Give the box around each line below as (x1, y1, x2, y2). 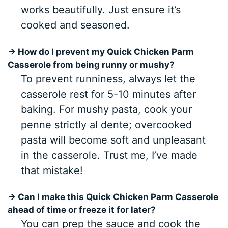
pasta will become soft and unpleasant (20, 133, 206, 146)
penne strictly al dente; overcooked (20, 118, 192, 131)
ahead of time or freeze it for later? (8, 205, 156, 215)
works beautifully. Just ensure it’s (20, 4, 181, 16)
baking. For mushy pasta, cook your (20, 103, 192, 116)
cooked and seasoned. (20, 19, 130, 32)
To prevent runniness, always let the (20, 72, 195, 85)
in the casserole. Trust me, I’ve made (20, 149, 197, 161)
